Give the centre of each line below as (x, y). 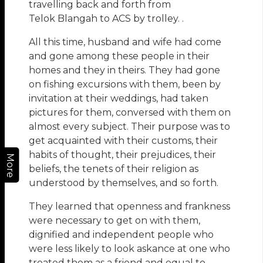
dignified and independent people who (122, 235)
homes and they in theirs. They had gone (125, 70)
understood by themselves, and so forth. (124, 183)
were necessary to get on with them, (115, 221)
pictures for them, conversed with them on (130, 113)
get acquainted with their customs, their (124, 141)
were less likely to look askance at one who (130, 249)
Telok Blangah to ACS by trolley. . (107, 19)
